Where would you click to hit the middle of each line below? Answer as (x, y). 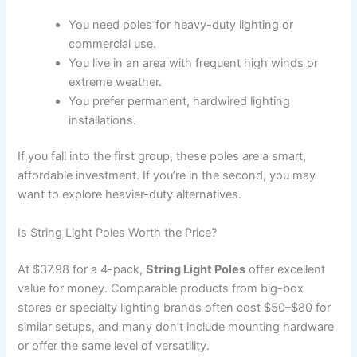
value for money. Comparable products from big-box (161, 288)
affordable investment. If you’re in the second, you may (167, 176)
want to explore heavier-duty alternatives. (130, 195)
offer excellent (286, 269)
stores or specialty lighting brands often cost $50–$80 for (175, 307)
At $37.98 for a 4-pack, (82, 269)
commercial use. (113, 43)
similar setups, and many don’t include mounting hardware (176, 326)
